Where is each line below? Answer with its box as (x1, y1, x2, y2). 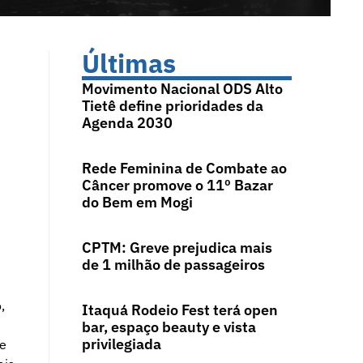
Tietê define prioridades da (81, 96, 263, 116)
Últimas (81, 46, 176, 81)
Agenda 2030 (81, 113, 173, 133)
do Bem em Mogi (81, 193, 196, 212)
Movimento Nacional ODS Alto (81, 79, 283, 99)
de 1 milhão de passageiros (81, 255, 265, 275)
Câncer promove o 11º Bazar (81, 176, 273, 195)
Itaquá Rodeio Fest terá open (81, 301, 278, 320)
